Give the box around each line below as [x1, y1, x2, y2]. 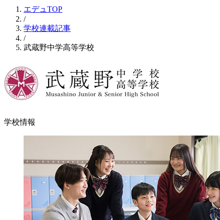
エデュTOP [24, 5, 62, 13]
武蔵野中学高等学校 [24, 43, 94, 52]
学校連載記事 [24, 24, 71, 32]
